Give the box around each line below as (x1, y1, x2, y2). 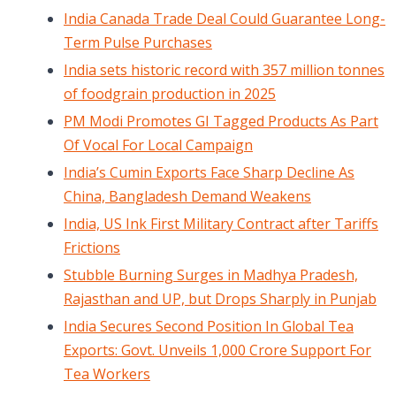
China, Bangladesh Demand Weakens (64, 187, 311, 207)
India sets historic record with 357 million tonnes (64, 60, 385, 80)
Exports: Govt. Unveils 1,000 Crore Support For (64, 340, 371, 361)
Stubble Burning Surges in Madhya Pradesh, (64, 265, 358, 286)
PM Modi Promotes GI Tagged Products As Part (64, 111, 378, 132)
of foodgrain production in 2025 (64, 84, 276, 104)
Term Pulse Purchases (64, 33, 212, 53)
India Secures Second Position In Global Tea (64, 316, 354, 337)
